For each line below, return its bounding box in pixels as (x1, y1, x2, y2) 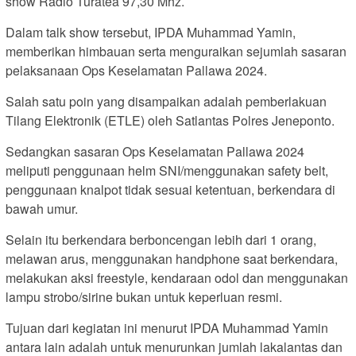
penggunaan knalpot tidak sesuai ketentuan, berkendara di (6, 180, 335, 199)
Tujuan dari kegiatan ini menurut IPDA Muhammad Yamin (6, 319, 328, 338)
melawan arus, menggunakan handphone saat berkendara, (6, 250, 338, 269)
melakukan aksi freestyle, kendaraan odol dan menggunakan (6, 269, 348, 288)
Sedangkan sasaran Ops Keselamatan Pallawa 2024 (6, 142, 304, 161)
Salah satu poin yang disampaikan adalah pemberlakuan (6, 92, 327, 111)
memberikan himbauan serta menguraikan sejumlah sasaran (6, 42, 346, 61)
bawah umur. (6, 199, 78, 219)
